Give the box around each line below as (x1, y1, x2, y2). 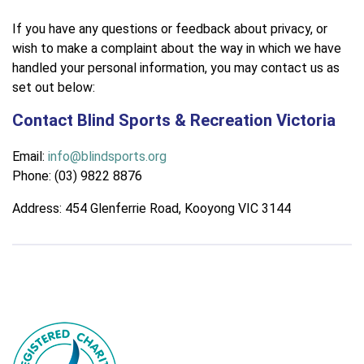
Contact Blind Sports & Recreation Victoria (12, 110, 336, 131)
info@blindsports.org (48, 148, 167, 164)
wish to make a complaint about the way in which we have (12, 41, 341, 57)
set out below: (12, 80, 95, 96)
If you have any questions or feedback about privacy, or (12, 21, 327, 37)
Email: (12, 148, 48, 164)
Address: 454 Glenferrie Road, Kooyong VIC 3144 (12, 200, 291, 216)
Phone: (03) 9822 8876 (12, 167, 142, 184)
